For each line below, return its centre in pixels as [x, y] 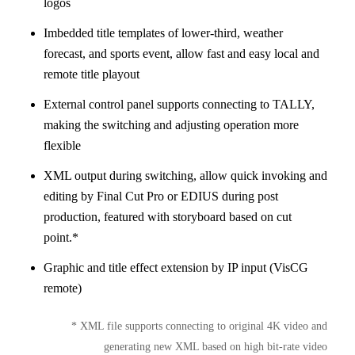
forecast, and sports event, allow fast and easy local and [181, 54]
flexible [62, 146]
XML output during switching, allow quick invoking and [185, 176]
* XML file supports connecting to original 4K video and [199, 326]
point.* [61, 238]
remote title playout [92, 74]
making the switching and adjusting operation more [171, 125]
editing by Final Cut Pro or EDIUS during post [161, 197]
